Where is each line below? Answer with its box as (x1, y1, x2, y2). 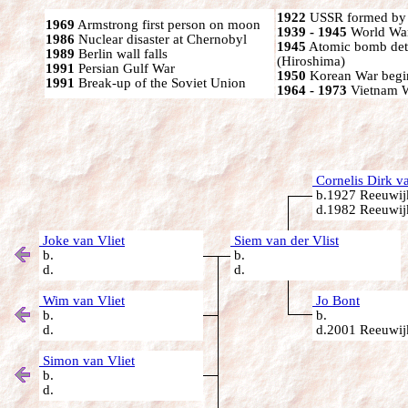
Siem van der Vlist (230, 233, 339, 248)
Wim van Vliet (39, 293, 125, 308)
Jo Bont (312, 293, 360, 308)
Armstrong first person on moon (75, 17, 260, 32)
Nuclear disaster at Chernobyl (75, 32, 247, 46)
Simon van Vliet (39, 353, 135, 368)
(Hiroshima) (277, 54, 345, 68)
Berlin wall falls (75, 46, 168, 61)
